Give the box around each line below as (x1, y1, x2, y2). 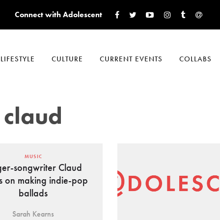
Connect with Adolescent (14, 9, 102, 20)
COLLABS (179, 54, 212, 64)
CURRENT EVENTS (100, 54, 163, 64)
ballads (19, 187, 48, 200)
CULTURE (52, 54, 83, 64)
